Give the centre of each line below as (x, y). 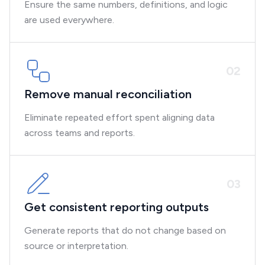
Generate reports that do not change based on (125, 230)
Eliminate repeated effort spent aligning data (119, 117)
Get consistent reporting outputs (117, 207)
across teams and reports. (80, 133)
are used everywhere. (69, 20)
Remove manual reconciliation (108, 94)
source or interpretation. (76, 246)
